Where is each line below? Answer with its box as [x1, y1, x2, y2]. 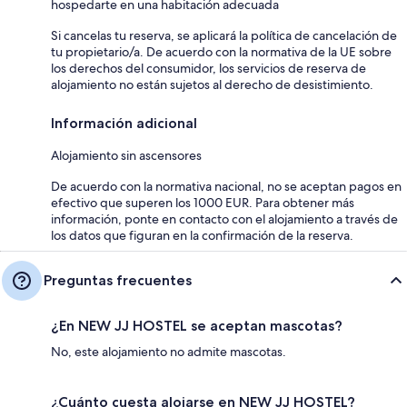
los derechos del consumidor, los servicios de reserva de [51, 60, 366, 77]
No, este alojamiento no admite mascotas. [51, 343, 286, 361]
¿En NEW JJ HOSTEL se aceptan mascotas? [51, 317, 342, 335]
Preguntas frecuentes [44, 272, 192, 290]
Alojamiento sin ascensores [51, 147, 202, 164]
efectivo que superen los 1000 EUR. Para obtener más [51, 194, 354, 212]
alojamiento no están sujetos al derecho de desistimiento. [51, 76, 373, 94]
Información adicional [51, 114, 197, 133]
